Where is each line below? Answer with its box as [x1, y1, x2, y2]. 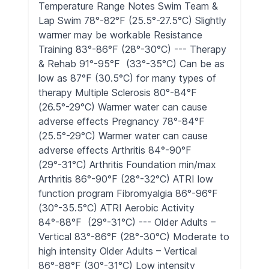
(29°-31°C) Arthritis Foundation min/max [38, 159, 216, 171]
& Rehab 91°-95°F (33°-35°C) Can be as [38, 58, 225, 70]
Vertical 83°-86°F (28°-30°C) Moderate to [38, 231, 229, 243]
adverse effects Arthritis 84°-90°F [38, 144, 192, 156]
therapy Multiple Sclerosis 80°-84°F [38, 86, 200, 98]
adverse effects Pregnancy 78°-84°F [38, 115, 208, 127]
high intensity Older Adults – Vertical [38, 245, 197, 257]
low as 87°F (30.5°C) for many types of [38, 72, 216, 84]
